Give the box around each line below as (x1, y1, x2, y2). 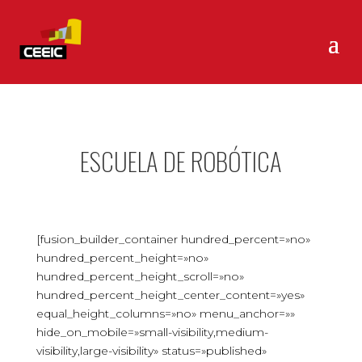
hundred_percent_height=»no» (36, 250, 208, 265)
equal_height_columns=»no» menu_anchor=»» (36, 306, 295, 321)
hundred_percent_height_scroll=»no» (36, 269, 244, 284)
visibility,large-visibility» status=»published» (36, 343, 267, 358)
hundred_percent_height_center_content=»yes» (36, 288, 305, 302)
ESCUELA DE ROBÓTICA (79, 142, 282, 179)
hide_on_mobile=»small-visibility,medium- (36, 325, 268, 339)
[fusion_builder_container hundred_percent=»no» (36, 232, 310, 246)
